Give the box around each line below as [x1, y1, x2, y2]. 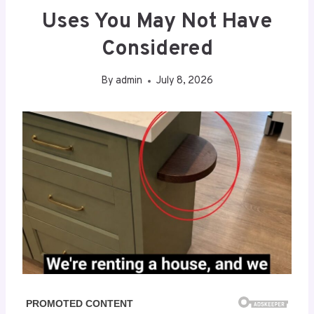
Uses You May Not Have [42, 9, 272, 35]
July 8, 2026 [156, 74, 214, 88]
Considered [101, 36, 213, 62]
